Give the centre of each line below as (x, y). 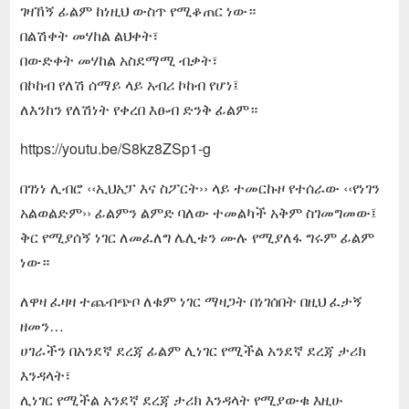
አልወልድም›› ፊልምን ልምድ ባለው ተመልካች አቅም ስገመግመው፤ (198, 212)
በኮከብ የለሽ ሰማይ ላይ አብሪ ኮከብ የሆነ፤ (129, 84)
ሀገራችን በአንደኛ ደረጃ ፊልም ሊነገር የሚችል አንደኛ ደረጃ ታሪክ (193, 350)
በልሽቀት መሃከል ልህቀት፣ (89, 35)
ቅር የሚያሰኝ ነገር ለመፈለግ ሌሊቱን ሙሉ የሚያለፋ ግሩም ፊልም (197, 236)
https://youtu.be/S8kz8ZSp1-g (115, 148)
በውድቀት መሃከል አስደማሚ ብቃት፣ (119, 59)
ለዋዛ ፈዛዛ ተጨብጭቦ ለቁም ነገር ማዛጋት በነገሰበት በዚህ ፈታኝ (191, 300)
